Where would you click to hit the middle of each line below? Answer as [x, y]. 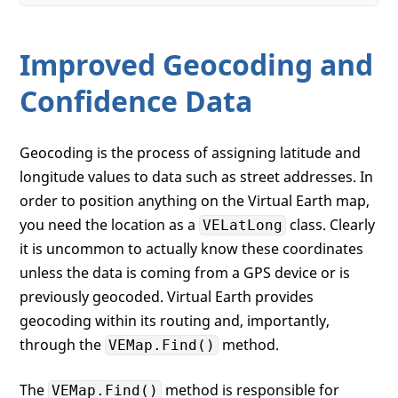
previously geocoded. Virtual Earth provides [167, 297]
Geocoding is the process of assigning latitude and [191, 153]
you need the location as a [110, 225]
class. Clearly [331, 225]
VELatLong [243, 226]
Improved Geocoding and [197, 65]
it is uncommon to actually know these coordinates [192, 249]
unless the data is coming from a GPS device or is [185, 273]
